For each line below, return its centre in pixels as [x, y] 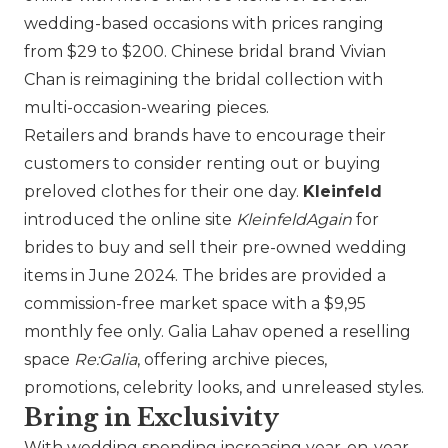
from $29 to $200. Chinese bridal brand [182, 52]
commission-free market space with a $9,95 [195, 304]
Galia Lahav [213, 332]
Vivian [363, 52]
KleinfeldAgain [294, 220]
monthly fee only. [96, 332]
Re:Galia [105, 360]
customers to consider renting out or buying [202, 164]
